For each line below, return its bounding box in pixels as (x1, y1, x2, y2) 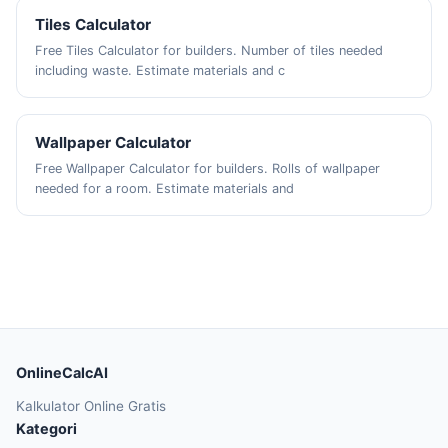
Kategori (16, 420, 77, 437)
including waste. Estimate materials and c (35, 63, 286, 78)
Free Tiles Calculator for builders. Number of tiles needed (35, 43, 384, 58)
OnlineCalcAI (16, 364, 108, 381)
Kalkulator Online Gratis (16, 398, 166, 414)
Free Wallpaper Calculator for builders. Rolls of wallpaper (35, 161, 381, 176)
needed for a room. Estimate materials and (35, 181, 295, 196)
